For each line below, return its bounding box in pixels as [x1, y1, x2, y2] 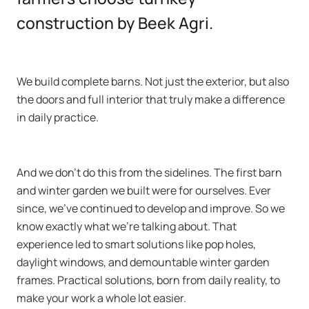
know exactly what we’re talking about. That [17, 219, 237, 234]
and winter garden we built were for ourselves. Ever [17, 183, 271, 198]
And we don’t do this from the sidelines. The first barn [17, 165, 282, 180]
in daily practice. [17, 110, 99, 125]
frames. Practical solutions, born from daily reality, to [17, 272, 280, 288]
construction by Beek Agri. [17, 12, 213, 34]
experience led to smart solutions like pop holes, [17, 237, 256, 252]
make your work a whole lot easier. [17, 290, 186, 306]
